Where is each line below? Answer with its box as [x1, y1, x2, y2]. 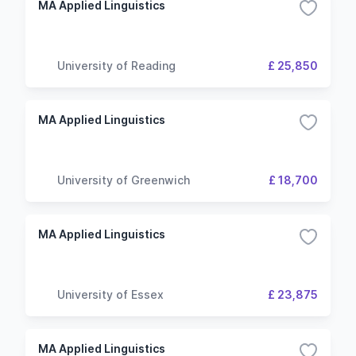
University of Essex [57, 287, 164, 301]
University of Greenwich [57, 172, 190, 187]
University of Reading [57, 58, 176, 72]
